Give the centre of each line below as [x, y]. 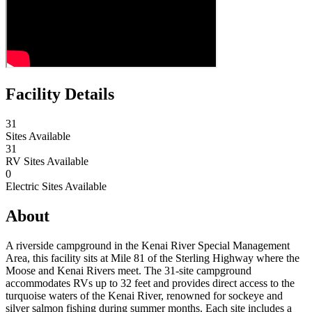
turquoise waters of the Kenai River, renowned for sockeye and [144, 295]
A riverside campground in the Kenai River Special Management [148, 245]
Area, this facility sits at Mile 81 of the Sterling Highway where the [153, 258]
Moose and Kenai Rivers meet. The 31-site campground [128, 270]
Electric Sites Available [56, 186]
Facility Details [60, 94]
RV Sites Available [47, 161]
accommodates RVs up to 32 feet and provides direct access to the [150, 283]
